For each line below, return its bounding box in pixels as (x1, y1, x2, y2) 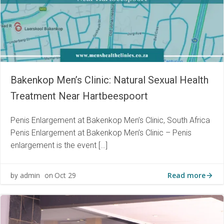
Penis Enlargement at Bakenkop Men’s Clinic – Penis (10, 127, 191, 137)
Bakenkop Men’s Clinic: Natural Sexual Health (10, 73, 208, 86)
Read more (167, 170, 205, 180)
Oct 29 (54, 170, 76, 180)
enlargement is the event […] (10, 140, 107, 150)
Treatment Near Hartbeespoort (10, 89, 148, 102)
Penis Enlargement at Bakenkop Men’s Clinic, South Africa (10, 115, 210, 125)
